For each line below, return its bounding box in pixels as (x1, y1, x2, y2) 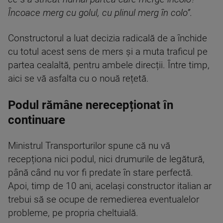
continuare (8, 113, 65, 127)
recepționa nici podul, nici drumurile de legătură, (8, 154, 205, 165)
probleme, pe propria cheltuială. (8, 208, 138, 219)
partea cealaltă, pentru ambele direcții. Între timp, (8, 60, 210, 71)
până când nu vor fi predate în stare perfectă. (8, 167, 193, 178)
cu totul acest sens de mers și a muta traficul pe (8, 46, 208, 57)
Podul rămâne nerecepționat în (8, 98, 173, 112)
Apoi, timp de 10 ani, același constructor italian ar (8, 181, 212, 192)
